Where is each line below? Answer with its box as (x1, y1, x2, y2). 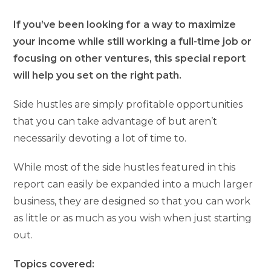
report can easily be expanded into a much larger (13, 178, 253, 190)
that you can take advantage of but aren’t (13, 115, 218, 127)
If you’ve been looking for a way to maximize (13, 18, 237, 30)
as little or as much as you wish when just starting (13, 212, 252, 224)
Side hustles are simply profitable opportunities (13, 98, 243, 110)
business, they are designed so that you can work (13, 195, 251, 207)
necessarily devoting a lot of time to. (13, 132, 187, 144)
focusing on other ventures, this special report (13, 52, 246, 64)
